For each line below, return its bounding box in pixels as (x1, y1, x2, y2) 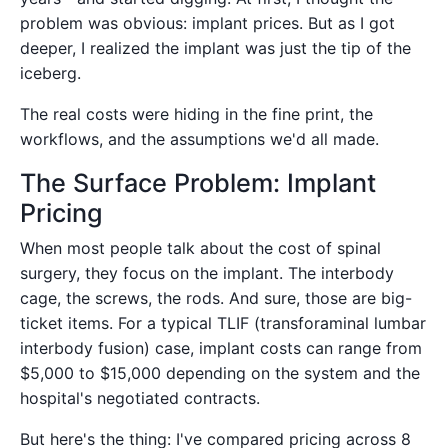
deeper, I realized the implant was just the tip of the (20, 37, 411, 58)
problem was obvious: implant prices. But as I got (20, 12, 395, 33)
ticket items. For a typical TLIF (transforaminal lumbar (20, 312, 426, 333)
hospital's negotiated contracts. (20, 387, 260, 408)
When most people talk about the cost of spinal (20, 237, 381, 258)
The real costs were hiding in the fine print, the (20, 103, 373, 124)
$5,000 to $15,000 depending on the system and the (20, 362, 420, 383)
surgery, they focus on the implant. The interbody (20, 262, 394, 283)
